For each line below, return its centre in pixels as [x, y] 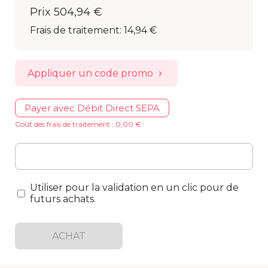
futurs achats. [63, 199]
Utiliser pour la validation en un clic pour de [134, 188]
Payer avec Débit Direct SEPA [92, 108]
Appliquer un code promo [90, 73]
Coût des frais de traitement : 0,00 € [78, 124]
